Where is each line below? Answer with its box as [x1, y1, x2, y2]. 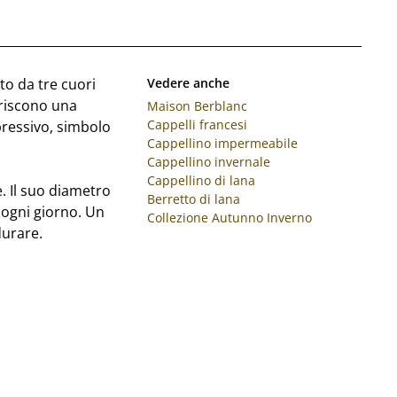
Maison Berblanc [146, 97, 247, 114]
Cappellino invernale [146, 152, 270, 170]
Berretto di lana [146, 190, 240, 207]
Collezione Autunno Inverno [146, 208, 312, 226]
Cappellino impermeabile [146, 134, 298, 152]
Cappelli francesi [146, 115, 247, 133]
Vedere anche [146, 74, 230, 91]
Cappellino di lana [146, 171, 255, 189]
